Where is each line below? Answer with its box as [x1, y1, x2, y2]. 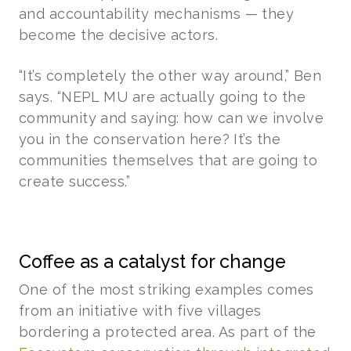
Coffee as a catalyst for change [19, 250, 286, 272]
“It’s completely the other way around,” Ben [19, 67, 322, 84]
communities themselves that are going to [19, 151, 318, 168]
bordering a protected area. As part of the [19, 323, 317, 340]
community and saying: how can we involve [19, 109, 324, 126]
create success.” [19, 172, 131, 190]
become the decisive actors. [19, 26, 219, 43]
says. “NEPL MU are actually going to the [19, 88, 306, 105]
